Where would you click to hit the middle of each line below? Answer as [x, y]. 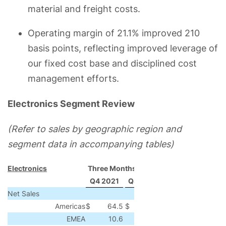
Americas [70, 206]
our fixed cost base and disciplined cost [112, 63]
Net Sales [23, 193]
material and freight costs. [84, 9]
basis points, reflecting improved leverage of [123, 48]
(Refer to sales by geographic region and [95, 129]
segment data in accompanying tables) [91, 144]
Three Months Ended [124, 168]
